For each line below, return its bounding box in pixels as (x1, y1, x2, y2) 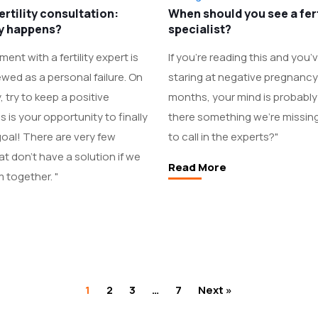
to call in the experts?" (168, 129, 278, 144)
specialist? (168, 21, 231, 37)
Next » (198, 283, 233, 297)
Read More (168, 160, 226, 175)
